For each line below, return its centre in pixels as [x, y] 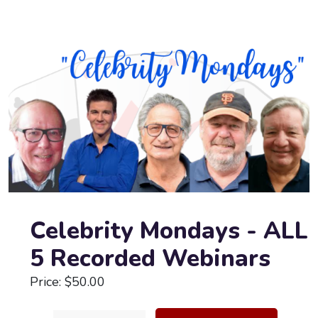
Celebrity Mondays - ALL [169, 231]
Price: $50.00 [67, 282]
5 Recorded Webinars [150, 259]
